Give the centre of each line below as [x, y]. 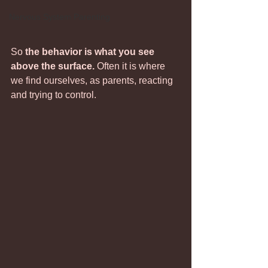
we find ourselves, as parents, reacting [93, 80]
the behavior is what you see [91, 52]
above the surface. [54, 66]
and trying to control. [55, 95]
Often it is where [132, 66]
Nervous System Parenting [60, 17]
